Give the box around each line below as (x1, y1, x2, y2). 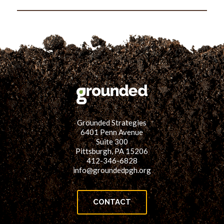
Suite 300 (95, 137, 128, 146)
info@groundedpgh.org (72, 165, 151, 175)
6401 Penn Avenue (80, 127, 143, 137)
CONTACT (92, 197, 131, 207)
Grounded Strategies (77, 118, 147, 127)
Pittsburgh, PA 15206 (75, 146, 148, 156)
